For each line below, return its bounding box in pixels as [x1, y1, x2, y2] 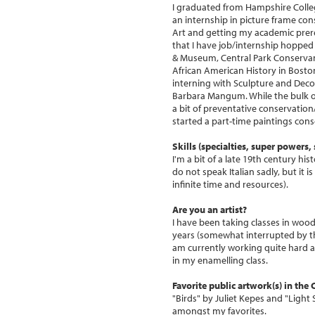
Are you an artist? [172, 202, 247, 216]
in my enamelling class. [172, 253, 268, 266]
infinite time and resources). [172, 177, 288, 191]
